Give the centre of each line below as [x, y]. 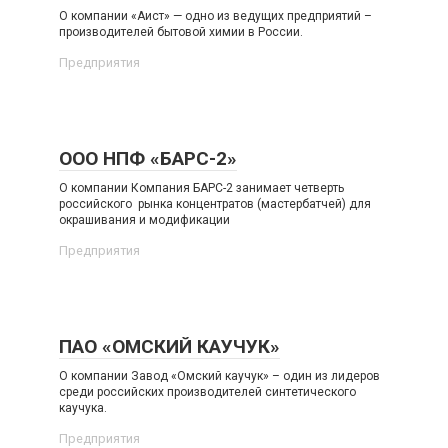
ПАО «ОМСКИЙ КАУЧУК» [169, 347]
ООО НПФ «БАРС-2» [148, 159]
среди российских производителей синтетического [207, 392]
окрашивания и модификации [144, 220]
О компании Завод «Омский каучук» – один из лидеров [219, 376]
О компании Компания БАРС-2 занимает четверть [201, 188]
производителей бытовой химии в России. [181, 32]
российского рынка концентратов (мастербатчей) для [215, 204]
